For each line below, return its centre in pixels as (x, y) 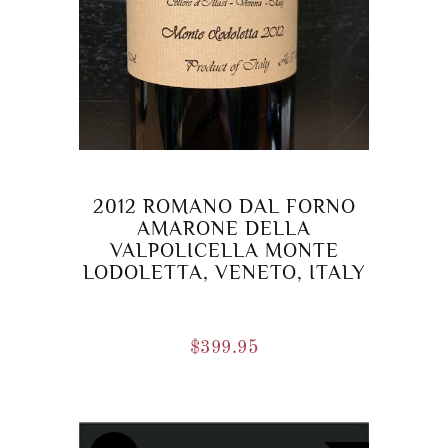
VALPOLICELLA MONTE (224, 249)
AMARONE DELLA (224, 227)
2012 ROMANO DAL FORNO (224, 205)
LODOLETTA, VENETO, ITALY (224, 271)
